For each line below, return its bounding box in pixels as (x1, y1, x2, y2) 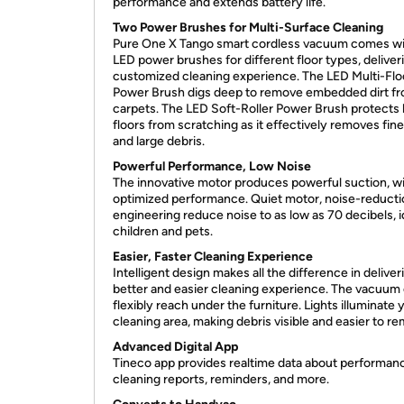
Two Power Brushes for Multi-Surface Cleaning (113, 20, 383, 35)
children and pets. (113, 224, 213, 239)
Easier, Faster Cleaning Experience (113, 249, 313, 264)
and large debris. (113, 133, 205, 149)
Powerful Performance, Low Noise (113, 159, 311, 174)
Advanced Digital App (113, 339, 238, 354)
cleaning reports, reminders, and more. (113, 372, 329, 387)
